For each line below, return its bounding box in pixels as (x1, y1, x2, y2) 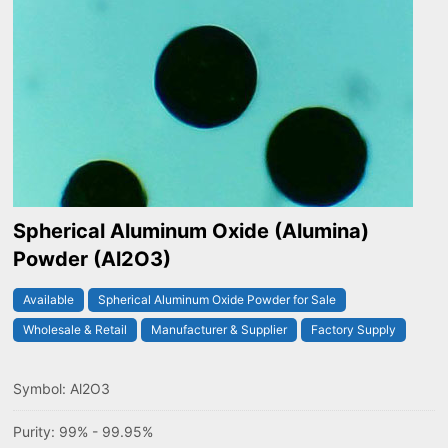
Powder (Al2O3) (13, 247, 172, 272)
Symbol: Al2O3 (13, 380, 111, 398)
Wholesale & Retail (23, 322, 128, 338)
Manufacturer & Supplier (151, 322, 288, 338)
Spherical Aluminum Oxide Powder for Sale (98, 292, 337, 308)
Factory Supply (311, 322, 397, 338)
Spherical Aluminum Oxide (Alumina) (13, 219, 370, 244)
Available (23, 292, 75, 308)
